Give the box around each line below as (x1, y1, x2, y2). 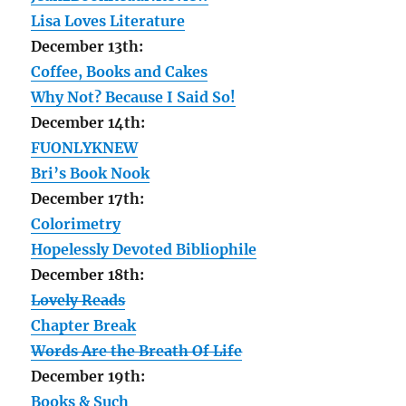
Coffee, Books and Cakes (31, 62, 208, 81)
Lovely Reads (31, 290, 126, 309)
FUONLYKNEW (31, 138, 139, 157)
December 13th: (31, 36, 144, 55)
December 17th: (31, 188, 145, 208)
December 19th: (31, 366, 146, 385)
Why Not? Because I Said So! (31, 87, 237, 106)
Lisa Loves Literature (31, 11, 186, 30)
